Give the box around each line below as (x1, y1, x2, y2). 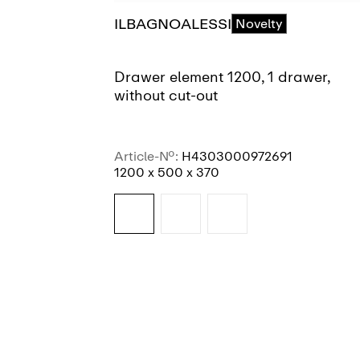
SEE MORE (203, 272, 272, 288)
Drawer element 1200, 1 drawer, (114, 68, 329, 87)
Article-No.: (114, 149, 182, 165)
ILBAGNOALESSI (114, 14, 232, 33)
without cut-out (114, 87, 218, 105)
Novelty (235, 15, 284, 31)
